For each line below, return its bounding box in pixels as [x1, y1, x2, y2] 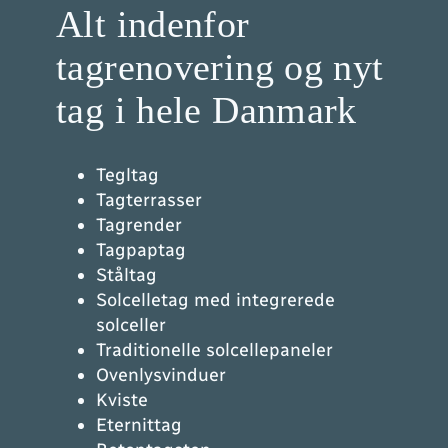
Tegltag [96, 164, 159, 187]
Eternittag [96, 414, 182, 437]
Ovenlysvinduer [96, 364, 226, 387]
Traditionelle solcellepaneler [96, 339, 333, 362]
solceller [96, 314, 166, 337]
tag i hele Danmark [56, 89, 357, 131]
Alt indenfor [56, 3, 250, 45]
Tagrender [96, 214, 182, 237]
